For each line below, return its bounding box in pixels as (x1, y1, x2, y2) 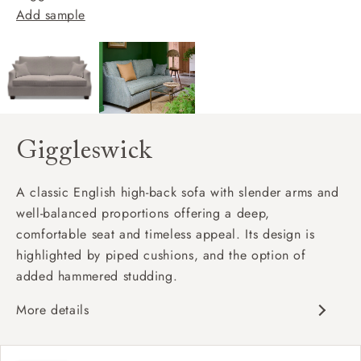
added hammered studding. (16, 266, 178, 285)
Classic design (56, 321, 141, 340)
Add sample (16, 5, 85, 24)
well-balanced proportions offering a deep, (16, 203, 270, 222)
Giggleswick (16, 138, 153, 164)
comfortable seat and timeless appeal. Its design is (16, 224, 315, 243)
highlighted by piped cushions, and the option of (16, 245, 306, 264)
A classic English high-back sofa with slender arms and (16, 182, 339, 201)
